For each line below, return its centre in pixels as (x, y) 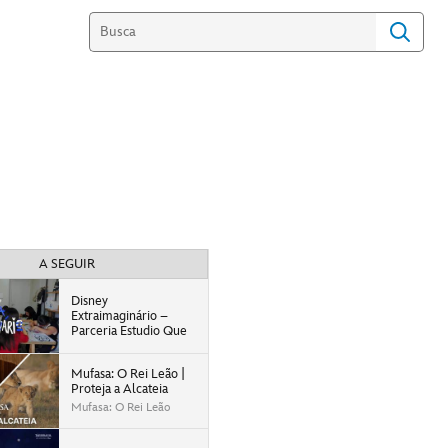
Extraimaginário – (119, 315)
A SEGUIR (67, 264)
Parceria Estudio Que (128, 330)
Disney (89, 300)
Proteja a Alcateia (119, 388)
